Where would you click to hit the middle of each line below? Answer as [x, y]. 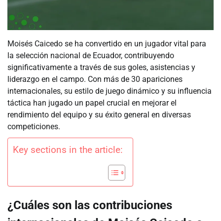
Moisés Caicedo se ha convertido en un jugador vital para [107, 44]
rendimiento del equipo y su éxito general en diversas [99, 115]
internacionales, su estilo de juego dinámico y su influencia [110, 91]
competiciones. [34, 127]
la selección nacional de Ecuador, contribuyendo [91, 56]
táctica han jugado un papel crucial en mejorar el [92, 103]
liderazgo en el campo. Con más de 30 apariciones [95, 79]
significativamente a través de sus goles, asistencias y [101, 68]
